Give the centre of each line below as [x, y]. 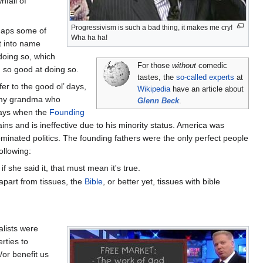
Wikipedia [154, 89]
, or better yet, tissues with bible [161, 181]
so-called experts [205, 77]
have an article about [207, 89]
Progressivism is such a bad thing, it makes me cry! [152, 27]
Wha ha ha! [89, 37]
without [184, 65]
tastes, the [157, 77]
